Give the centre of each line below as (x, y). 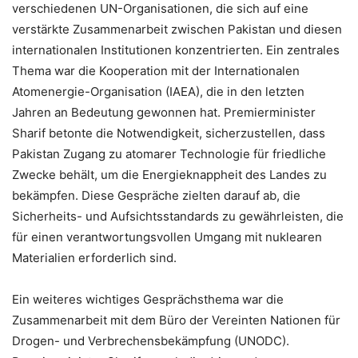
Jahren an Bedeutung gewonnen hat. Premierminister (164, 113)
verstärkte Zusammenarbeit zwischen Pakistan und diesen (177, 30)
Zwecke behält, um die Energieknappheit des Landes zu (169, 175)
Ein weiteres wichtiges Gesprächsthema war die (148, 300)
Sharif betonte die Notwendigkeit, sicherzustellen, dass (169, 133)
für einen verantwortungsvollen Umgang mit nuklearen (167, 237)
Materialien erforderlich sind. (94, 258)
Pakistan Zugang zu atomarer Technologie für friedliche (169, 154)
